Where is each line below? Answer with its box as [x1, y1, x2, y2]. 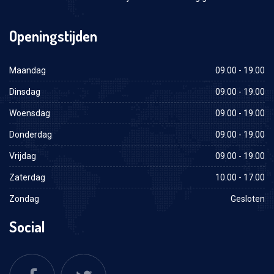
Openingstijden [9, 26, 97, 45]
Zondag [9, 193, 39, 204]
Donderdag [9, 129, 52, 139]
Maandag [9, 65, 46, 75]
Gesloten [231, 193, 265, 204]
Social [9, 217, 45, 236]
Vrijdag [9, 150, 36, 161]
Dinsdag [9, 86, 40, 97]
